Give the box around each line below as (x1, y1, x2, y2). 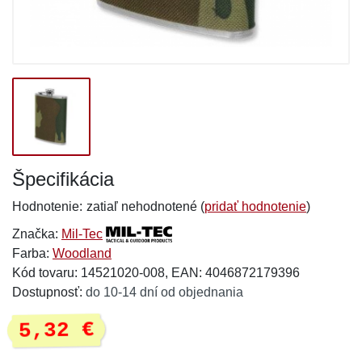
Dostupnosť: (12, 285, 86, 299)
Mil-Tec (61, 227, 103, 241)
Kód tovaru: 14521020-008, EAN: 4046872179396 (12, 266, 300, 280)
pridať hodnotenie (204, 200, 306, 213)
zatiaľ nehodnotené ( (86, 200, 204, 213)
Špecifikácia (12, 168, 114, 190)
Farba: (12, 246, 53, 260)
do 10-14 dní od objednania (86, 285, 243, 299)
